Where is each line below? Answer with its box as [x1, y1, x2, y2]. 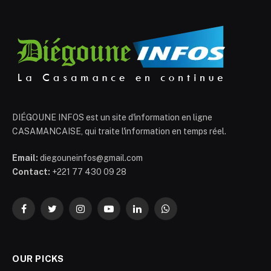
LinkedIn [136, 209, 170, 219]
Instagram [79, 209, 120, 219]
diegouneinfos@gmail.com [38, 153, 143, 163]
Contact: [12, 167, 50, 177]
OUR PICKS [12, 253, 64, 264]
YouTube [108, 209, 143, 219]
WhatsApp [165, 209, 206, 219]
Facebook [22, 209, 62, 219]
